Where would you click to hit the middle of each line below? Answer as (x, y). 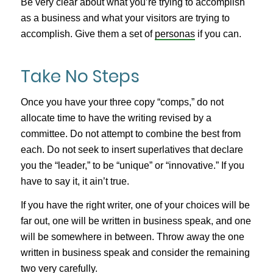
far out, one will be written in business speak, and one (136, 221)
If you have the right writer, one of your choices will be (135, 205)
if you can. (218, 34)
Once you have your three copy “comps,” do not (122, 102)
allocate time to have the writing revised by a (116, 118)
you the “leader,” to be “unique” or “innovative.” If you (132, 165)
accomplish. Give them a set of (87, 34)
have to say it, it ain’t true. (75, 181)
